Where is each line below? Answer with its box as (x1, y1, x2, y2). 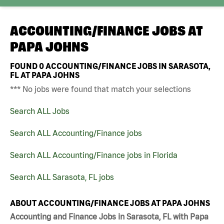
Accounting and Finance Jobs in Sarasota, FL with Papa (10, 212, 208, 221)
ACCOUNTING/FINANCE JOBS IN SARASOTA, (44, 61, 210, 70)
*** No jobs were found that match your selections (10, 84, 191, 93)
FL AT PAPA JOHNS (10, 70, 79, 79)
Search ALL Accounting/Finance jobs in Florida (10, 150, 177, 159)
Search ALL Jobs (10, 106, 69, 115)
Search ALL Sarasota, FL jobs (10, 172, 114, 181)
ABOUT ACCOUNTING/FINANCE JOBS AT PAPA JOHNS (10, 198, 210, 207)
